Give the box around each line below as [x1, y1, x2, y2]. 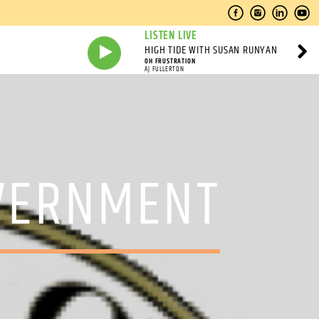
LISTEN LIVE [145, 27, 198, 45]
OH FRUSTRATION [145, 56, 196, 67]
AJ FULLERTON [145, 63, 184, 75]
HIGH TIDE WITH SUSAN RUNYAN [145, 41, 278, 59]
